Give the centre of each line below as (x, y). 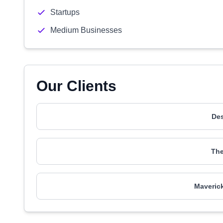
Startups (65, 12)
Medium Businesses (86, 30)
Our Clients (76, 86)
